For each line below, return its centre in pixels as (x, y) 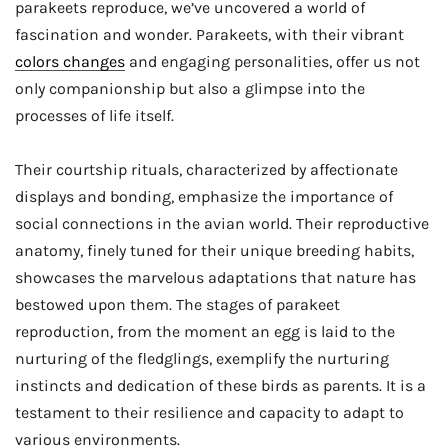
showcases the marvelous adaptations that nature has (215, 277)
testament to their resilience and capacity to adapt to (209, 412)
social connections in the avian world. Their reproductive (222, 223)
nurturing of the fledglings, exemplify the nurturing (202, 358)
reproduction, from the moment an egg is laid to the (205, 331)
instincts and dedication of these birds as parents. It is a (220, 385)
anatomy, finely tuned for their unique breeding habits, (214, 250)
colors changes (70, 62)
